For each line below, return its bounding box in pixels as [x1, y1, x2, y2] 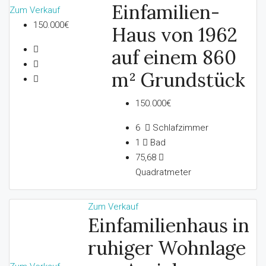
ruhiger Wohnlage [87, 235, 246, 260]
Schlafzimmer [150, 122, 208, 133]
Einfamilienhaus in [87, 213, 249, 237]
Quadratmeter [135, 166, 191, 178]
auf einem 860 [111, 45, 236, 69]
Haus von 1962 [111, 22, 237, 47]
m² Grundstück [111, 67, 245, 92]
